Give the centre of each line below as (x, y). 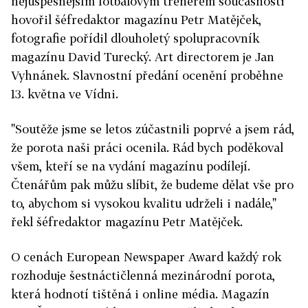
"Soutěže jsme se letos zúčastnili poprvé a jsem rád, (153, 129)
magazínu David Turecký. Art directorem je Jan (143, 57)
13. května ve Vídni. (65, 94)
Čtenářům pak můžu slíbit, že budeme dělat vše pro (152, 185)
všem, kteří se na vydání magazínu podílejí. (131, 166)
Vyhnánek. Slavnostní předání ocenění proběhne (147, 75)
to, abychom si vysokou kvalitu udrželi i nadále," (144, 203)
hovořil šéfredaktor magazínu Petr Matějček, (136, 20)
